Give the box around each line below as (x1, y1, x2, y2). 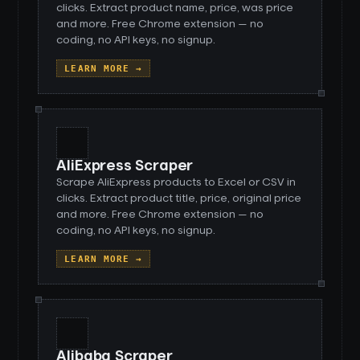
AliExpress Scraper (56, 159, 194, 174)
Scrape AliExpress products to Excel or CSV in (56, 177, 297, 188)
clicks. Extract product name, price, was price (56, 2, 294, 14)
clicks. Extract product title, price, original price (56, 193, 302, 204)
